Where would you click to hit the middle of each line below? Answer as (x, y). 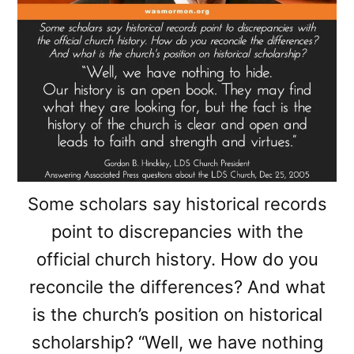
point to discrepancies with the (177, 232)
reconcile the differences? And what (177, 287)
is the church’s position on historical (177, 315)
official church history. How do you (177, 260)
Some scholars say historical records (177, 204)
